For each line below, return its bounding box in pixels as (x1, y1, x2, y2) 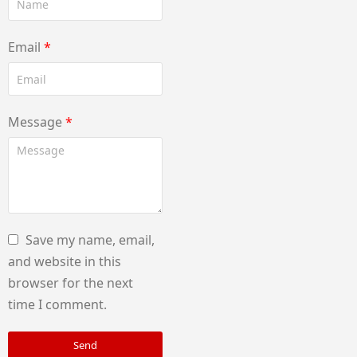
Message (8, 113, 65, 131)
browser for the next (8, 274, 133, 292)
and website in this (8, 253, 121, 270)
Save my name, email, (25, 231, 155, 249)
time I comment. (8, 296, 107, 313)
